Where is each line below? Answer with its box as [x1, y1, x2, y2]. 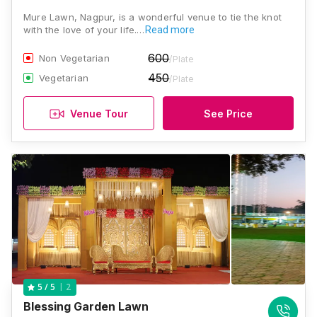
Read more [144, 24, 195, 35]
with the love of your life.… [23, 24, 145, 35]
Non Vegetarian [39, 52, 110, 64]
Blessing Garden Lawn [23, 299, 149, 313]
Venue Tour [70, 107, 128, 120]
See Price [204, 107, 253, 120]
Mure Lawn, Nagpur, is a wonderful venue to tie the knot [23, 11, 282, 23]
